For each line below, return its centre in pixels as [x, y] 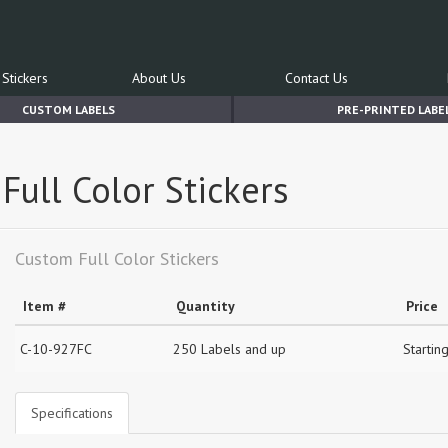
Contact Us [316, 78]
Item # [44, 306]
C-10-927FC [56, 349]
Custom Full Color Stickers [117, 258]
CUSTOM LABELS [68, 109]
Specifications [72, 413]
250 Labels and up [229, 349]
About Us [159, 78]
